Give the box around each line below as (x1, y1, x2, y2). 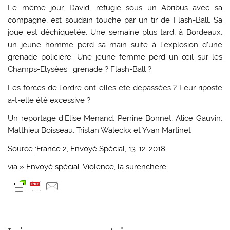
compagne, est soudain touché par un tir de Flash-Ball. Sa (8, 15, 222, 25)
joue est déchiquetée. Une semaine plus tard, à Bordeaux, (8, 28, 222, 37)
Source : (8, 144, 37, 154)
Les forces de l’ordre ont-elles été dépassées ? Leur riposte (8, 83, 222, 92)
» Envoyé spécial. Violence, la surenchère (20, 162, 167, 171)
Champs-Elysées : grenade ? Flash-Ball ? (8, 65, 152, 74)
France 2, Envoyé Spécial (36, 144, 125, 154)
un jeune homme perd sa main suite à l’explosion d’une (8, 40, 222, 50)
